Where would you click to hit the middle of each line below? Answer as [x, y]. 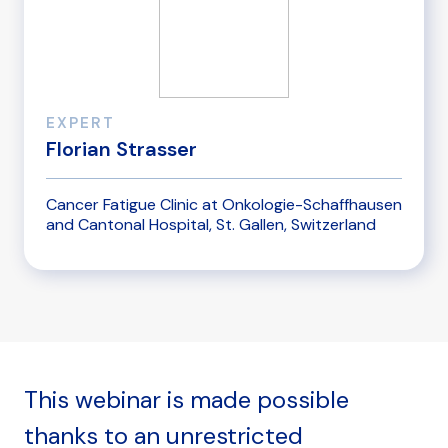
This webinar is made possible [186, 400]
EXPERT [80, 122]
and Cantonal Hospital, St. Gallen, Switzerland [211, 225]
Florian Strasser [121, 148]
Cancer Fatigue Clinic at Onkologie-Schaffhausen [224, 205]
